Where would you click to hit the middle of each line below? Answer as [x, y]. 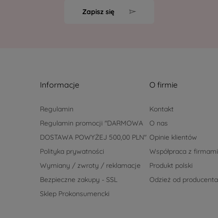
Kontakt [161, 109]
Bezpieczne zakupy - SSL [79, 180]
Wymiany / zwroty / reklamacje [91, 166]
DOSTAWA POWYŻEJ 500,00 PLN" [93, 137]
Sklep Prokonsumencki [75, 194]
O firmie [163, 85]
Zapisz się [98, 12]
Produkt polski [171, 166]
